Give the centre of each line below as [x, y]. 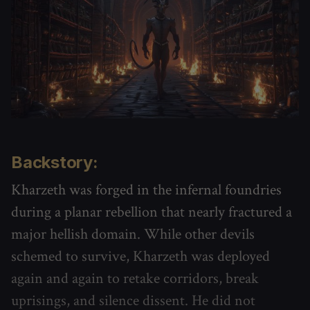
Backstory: [55, 162]
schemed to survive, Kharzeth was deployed [140, 256]
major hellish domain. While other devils [133, 234]
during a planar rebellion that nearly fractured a [152, 212]
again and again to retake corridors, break [135, 278]
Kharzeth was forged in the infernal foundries [146, 190]
